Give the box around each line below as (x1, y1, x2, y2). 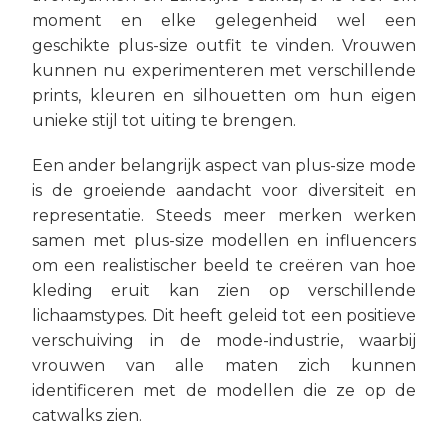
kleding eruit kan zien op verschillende (32, 281, 416, 300)
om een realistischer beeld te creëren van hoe (32, 256, 416, 275)
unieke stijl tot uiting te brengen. (32, 111, 296, 130)
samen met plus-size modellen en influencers (32, 231, 416, 250)
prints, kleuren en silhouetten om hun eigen (32, 86, 416, 105)
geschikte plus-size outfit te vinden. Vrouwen (32, 36, 416, 55)
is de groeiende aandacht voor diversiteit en (32, 181, 416, 200)
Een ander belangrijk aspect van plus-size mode (32, 156, 416, 175)
